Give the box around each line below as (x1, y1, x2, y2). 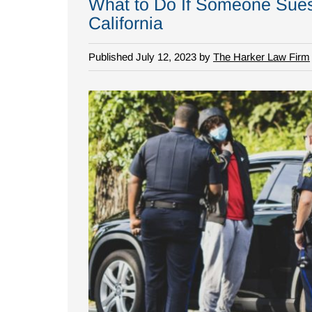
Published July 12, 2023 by (88, 50, 213, 63)
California (88, 13, 163, 33)
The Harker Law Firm (213, 50, 310, 63)
